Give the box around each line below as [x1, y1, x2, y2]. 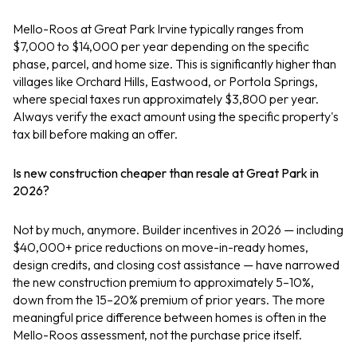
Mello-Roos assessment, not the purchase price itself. [13, 326, 302, 343]
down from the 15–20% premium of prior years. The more [13, 291, 325, 308]
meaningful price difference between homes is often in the [13, 308, 327, 325]
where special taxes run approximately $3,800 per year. [13, 91, 319, 108]
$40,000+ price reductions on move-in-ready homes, [13, 238, 308, 255]
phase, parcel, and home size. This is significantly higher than [13, 56, 336, 73]
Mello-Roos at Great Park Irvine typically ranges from [13, 21, 304, 37]
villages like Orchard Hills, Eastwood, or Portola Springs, [13, 73, 318, 90]
